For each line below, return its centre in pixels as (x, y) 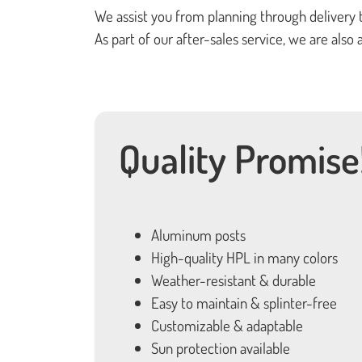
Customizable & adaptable (227, 325)
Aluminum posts (198, 235)
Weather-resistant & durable (234, 280)
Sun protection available (221, 348)
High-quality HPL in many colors (244, 257)
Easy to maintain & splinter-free (244, 303)
